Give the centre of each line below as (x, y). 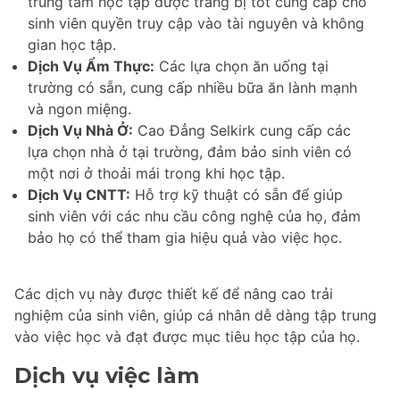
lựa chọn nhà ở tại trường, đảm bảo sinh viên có (190, 152)
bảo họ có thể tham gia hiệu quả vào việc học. (185, 238)
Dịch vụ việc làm (107, 375)
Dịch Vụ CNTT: (79, 195)
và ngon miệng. (79, 109)
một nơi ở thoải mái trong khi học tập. (156, 174)
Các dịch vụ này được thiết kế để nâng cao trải (174, 294)
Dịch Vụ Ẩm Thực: (91, 67)
